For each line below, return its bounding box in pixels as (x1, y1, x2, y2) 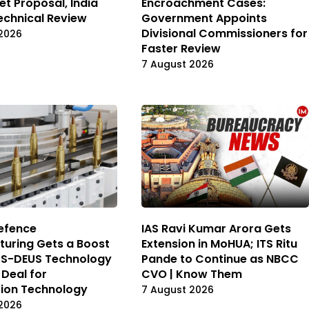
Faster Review (141, 41, 221, 57)
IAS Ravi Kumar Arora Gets (141, 220, 291, 237)
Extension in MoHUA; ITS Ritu (141, 235, 297, 252)
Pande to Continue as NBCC (141, 250, 299, 267)
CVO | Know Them (141, 266, 242, 282)
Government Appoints (141, 10, 267, 27)
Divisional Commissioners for (141, 26, 308, 42)
